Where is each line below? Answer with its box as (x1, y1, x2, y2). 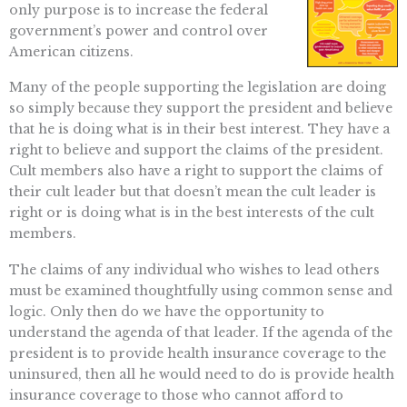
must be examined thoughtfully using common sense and (9, 283, 392, 300)
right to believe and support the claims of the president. (9, 142, 383, 159)
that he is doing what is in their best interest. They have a (9, 121, 390, 138)
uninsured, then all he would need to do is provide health (9, 366, 394, 383)
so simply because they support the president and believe (9, 100, 392, 117)
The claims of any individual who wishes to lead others (9, 262, 380, 279)
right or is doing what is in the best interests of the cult (9, 204, 374, 222)
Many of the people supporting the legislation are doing (9, 79, 386, 96)
